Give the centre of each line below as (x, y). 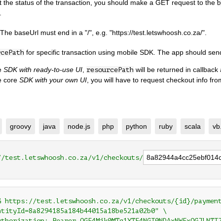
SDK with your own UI (53, 80)
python (136, 126)
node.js (79, 126)
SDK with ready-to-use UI (43, 69)
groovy (20, 126)
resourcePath (110, 70)
